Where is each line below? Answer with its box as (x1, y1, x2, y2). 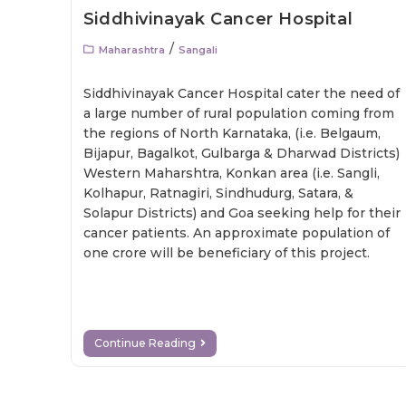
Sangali (178, 43, 217, 56)
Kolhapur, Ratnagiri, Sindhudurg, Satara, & (82, 185, 353, 201)
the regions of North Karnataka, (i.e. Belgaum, (82, 125, 381, 141)
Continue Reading (93, 336, 196, 350)
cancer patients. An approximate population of (82, 225, 390, 241)
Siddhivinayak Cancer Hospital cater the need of (82, 85, 400, 101)
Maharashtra (98, 43, 165, 56)
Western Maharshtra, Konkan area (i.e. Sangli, (82, 165, 380, 181)
